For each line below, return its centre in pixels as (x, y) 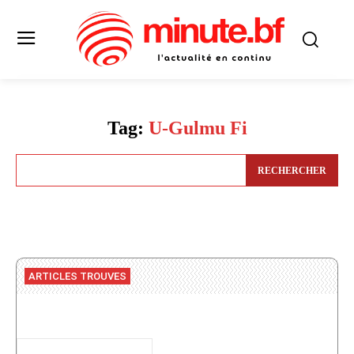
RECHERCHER (292, 170)
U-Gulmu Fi (198, 128)
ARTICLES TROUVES (77, 276)
